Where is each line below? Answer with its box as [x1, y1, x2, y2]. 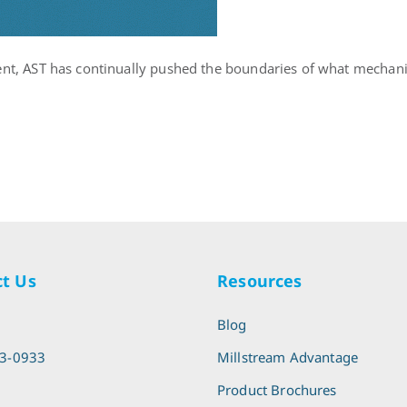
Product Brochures [217, 380, 337, 399]
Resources [217, 269, 303, 292]
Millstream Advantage [217, 347, 358, 366]
